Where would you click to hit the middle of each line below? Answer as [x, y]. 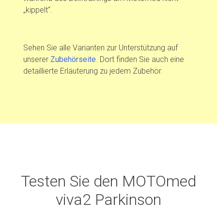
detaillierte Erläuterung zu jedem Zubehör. [93, 71]
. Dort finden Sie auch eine [140, 60]
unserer [37, 60]
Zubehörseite [73, 60]
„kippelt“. [38, 10]
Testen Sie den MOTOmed [108, 181]
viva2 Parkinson [108, 200]
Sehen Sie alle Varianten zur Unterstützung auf [101, 48]
